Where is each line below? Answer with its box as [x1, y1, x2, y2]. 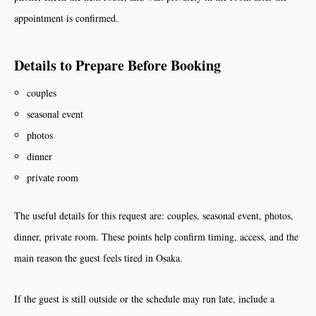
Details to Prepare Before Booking [14, 55, 221, 75]
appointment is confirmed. [14, 11, 119, 25]
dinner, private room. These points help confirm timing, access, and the [14, 230, 298, 243]
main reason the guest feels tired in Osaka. [14, 251, 183, 265]
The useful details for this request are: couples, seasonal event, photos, [14, 209, 293, 222]
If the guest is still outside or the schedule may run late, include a [14, 292, 274, 305]
